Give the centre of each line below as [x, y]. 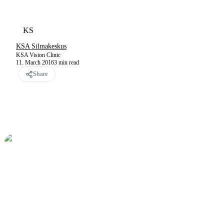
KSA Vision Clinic [38, 55]
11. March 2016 [35, 62]
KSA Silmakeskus [41, 46]
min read [69, 62]
